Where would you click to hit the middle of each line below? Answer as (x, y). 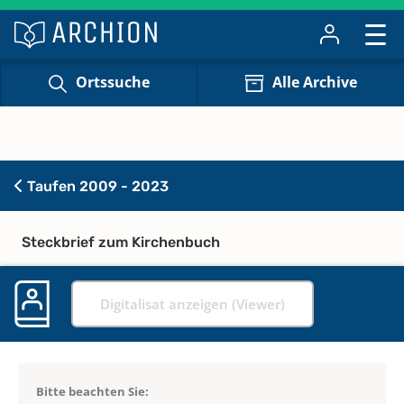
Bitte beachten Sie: (92, 391)
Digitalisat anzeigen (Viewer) (193, 303)
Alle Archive (314, 83)
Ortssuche (112, 83)
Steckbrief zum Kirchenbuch (121, 242)
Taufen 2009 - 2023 (96, 186)
